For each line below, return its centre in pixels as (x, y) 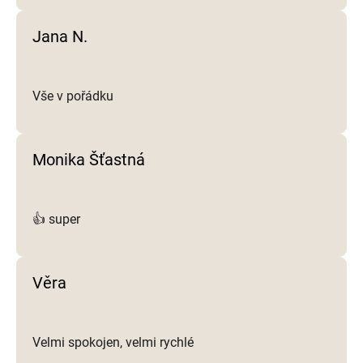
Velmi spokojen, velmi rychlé (113, 343)
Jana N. (60, 37)
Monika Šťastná (89, 160)
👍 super (56, 220)
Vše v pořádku (73, 96)
